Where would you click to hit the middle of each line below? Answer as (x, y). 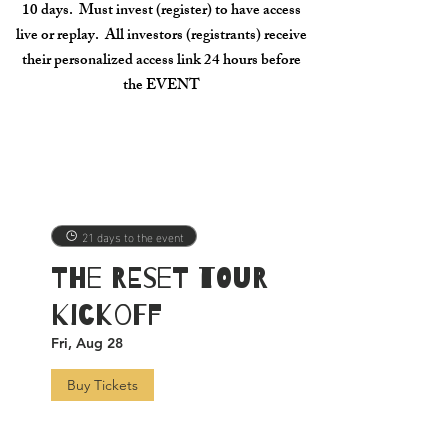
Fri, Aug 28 (87, 343)
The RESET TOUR (159, 278)
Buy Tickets (102, 384)
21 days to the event (133, 236)
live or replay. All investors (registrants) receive (161, 36)
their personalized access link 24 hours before (161, 61)
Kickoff (106, 315)
